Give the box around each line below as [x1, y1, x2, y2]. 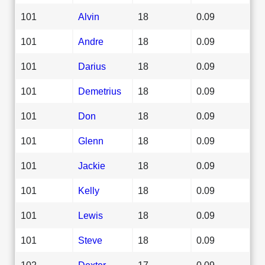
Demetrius [78, 85, 121, 96]
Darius [78, 60, 106, 72]
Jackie [78, 160, 105, 171]
